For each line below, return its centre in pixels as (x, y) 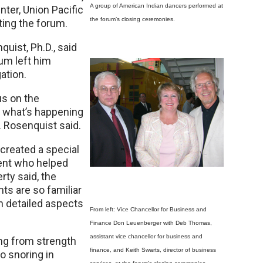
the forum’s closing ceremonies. (132, 19)
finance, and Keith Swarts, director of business (153, 250)
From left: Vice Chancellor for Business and (148, 209)
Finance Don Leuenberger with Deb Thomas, (151, 223)
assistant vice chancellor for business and (146, 236)
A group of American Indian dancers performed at (156, 6)
